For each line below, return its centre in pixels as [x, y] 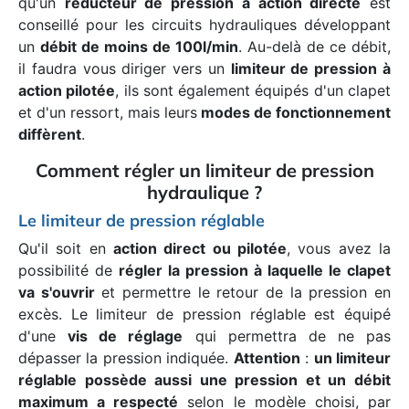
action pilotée [67, 90]
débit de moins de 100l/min [139, 47]
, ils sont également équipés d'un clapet [253, 90]
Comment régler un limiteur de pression [204, 170]
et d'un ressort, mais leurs [108, 112]
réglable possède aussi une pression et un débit [204, 380]
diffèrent [50, 134]
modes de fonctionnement [294, 112]
